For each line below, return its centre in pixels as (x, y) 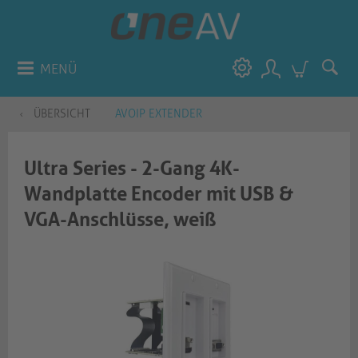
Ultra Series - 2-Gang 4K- (132, 169)
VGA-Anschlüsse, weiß (120, 220)
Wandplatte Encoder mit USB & (159, 194)
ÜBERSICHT (62, 114)
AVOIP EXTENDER (159, 114)
